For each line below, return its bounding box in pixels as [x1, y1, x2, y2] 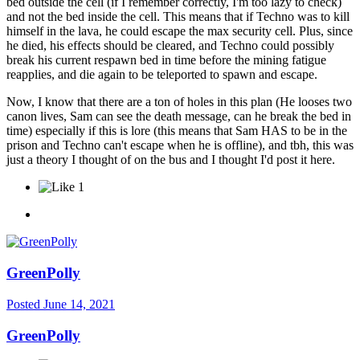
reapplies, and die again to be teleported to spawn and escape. [6, 67, 317, 82]
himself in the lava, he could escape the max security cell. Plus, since [6, 24, 353, 39]
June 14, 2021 [43, 297, 115, 311]
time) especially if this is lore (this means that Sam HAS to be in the [6, 124, 347, 138]
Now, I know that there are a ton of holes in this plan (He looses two [6, 95, 352, 109]
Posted [6, 297, 43, 311]
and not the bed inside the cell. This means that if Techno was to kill [6, 10, 350, 24]
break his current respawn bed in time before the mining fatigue [6, 53, 326, 67]
